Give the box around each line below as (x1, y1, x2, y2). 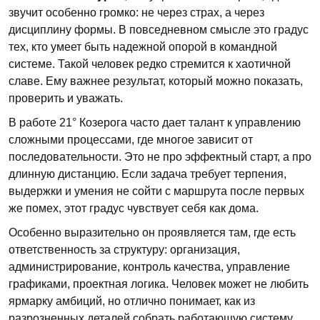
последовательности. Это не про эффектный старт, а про (9, 151, 311, 163)
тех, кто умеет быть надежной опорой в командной (9, 41, 277, 53)
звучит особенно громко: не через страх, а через (9, 6, 264, 19)
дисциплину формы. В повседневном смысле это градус (9, 24, 309, 36)
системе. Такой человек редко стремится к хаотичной (9, 58, 291, 70)
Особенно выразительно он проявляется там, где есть (9, 226, 296, 239)
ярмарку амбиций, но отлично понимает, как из (9, 295, 255, 307)
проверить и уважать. (9, 92, 123, 104)
